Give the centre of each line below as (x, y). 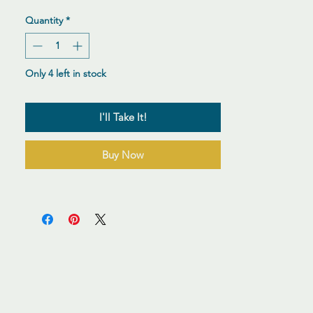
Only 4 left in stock (66, 73)
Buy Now (123, 155)
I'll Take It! (123, 117)
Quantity (44, 20)
